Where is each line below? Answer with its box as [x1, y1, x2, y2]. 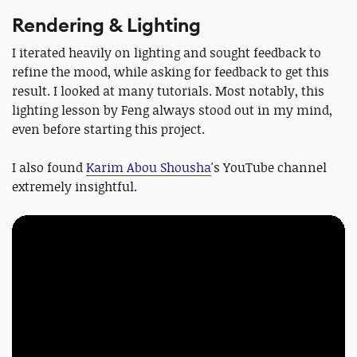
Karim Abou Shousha [86, 159, 211, 177]
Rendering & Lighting [12, 13, 201, 39]
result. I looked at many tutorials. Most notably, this [12, 82, 324, 100]
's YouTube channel [211, 159, 327, 177]
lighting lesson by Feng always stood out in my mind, [12, 101, 332, 120]
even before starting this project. [12, 120, 208, 139]
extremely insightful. [12, 178, 137, 196]
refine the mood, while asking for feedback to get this [12, 63, 329, 81]
